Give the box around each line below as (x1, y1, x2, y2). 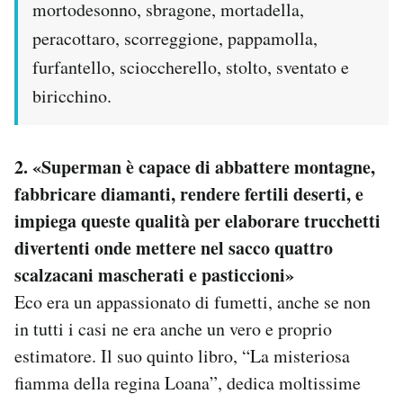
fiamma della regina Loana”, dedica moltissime (14, 371, 361, 396)
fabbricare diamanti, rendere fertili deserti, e (14, 181, 363, 208)
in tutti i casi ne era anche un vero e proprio (14, 317, 332, 342)
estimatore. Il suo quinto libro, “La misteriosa (14, 344, 350, 369)
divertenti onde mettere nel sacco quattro (14, 235, 333, 262)
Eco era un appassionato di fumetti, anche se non (14, 290, 371, 315)
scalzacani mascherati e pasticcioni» (14, 262, 294, 289)
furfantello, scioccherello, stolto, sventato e (32, 55, 349, 80)
